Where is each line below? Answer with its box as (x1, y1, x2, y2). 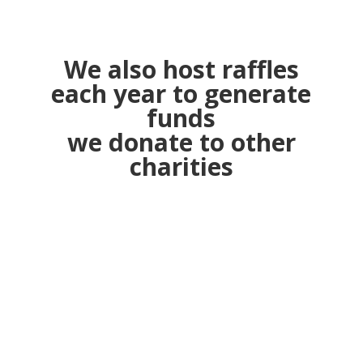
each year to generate (51, 76, 312, 110)
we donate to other (66, 125, 296, 159)
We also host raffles (63, 52, 299, 86)
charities (129, 149, 233, 183)
